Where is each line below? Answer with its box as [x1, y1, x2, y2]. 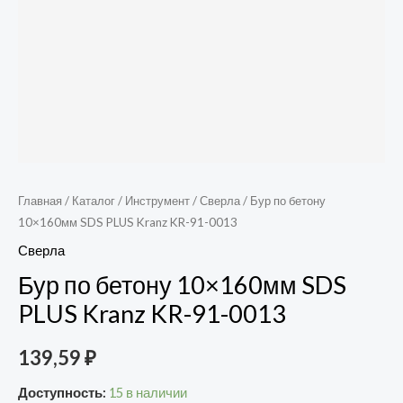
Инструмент [125, 193, 190, 208]
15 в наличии [109, 384, 187, 400]
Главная [18, 193, 62, 208]
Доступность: [18, 384, 106, 400]
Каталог [72, 193, 115, 208]
